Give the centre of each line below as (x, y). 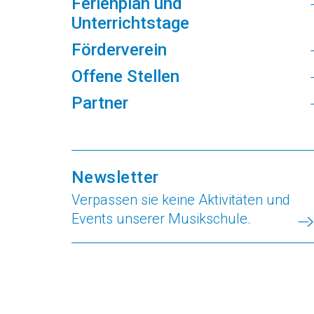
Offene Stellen (125, 76)
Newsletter (115, 177)
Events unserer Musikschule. (161, 219)
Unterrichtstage (130, 23)
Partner (100, 103)
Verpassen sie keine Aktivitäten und (181, 200)
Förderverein (119, 50)
